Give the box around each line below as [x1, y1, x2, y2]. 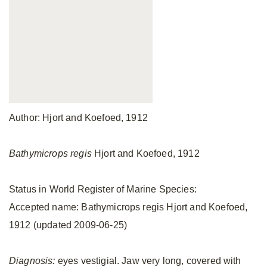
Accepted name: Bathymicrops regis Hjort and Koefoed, [9, 202, 248, 212]
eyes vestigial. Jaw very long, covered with [55, 256, 241, 266]
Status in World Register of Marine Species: [9, 184, 197, 194]
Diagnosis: [9, 256, 55, 266]
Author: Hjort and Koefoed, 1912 [9, 113, 148, 123]
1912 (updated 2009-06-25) [9, 220, 128, 230]
